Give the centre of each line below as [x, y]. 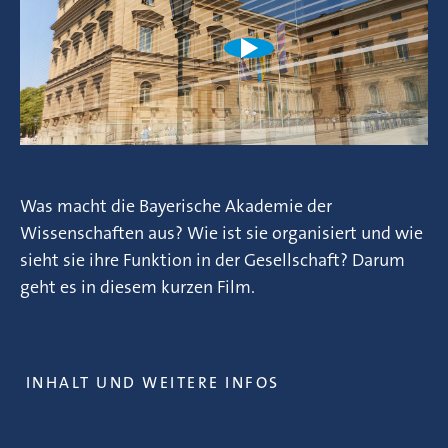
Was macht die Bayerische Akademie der [176, 206]
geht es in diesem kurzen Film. [137, 287]
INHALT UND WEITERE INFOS [153, 382]
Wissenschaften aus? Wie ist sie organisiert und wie [221, 233]
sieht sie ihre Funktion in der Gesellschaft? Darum [212, 260]
